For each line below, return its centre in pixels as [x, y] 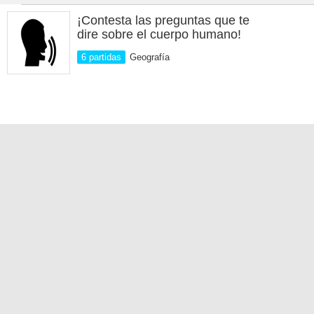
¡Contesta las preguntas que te [163, 20]
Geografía [150, 57]
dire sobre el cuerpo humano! [159, 34]
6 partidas [101, 57]
